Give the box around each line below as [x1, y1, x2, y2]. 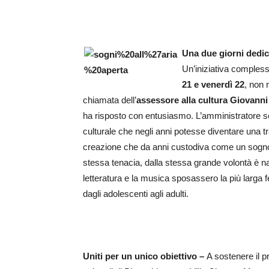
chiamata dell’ [83, 95, 136, 105]
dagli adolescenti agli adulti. [83, 189, 189, 199]
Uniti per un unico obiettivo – [83, 251, 207, 261]
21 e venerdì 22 [182, 79, 244, 89]
